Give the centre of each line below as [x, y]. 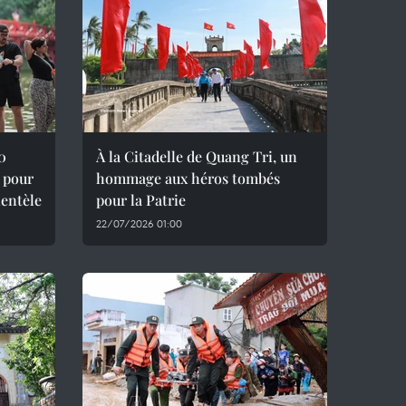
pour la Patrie [141, 200]
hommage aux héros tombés [188, 178]
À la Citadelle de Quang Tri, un [197, 156]
